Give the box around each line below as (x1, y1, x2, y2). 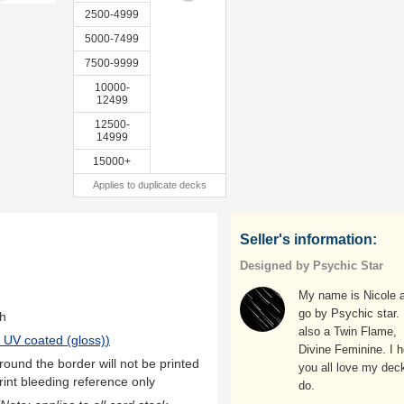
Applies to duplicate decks (93, 179, 207, 190)
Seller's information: (240, 232, 377, 247)
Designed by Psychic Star (240, 259, 383, 272)
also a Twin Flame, (298, 325, 397, 338)
